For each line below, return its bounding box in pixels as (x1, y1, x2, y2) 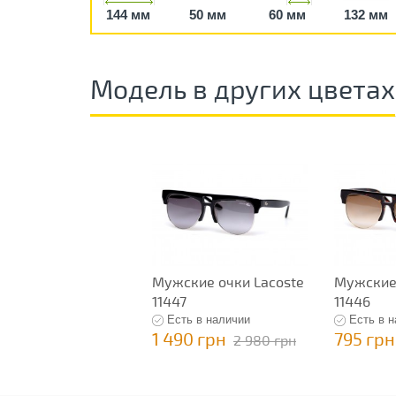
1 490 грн (152, 327, 226, 349)
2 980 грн (233, 331, 296, 348)
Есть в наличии (167, 312, 250, 326)
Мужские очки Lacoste (152, 272, 304, 290)
